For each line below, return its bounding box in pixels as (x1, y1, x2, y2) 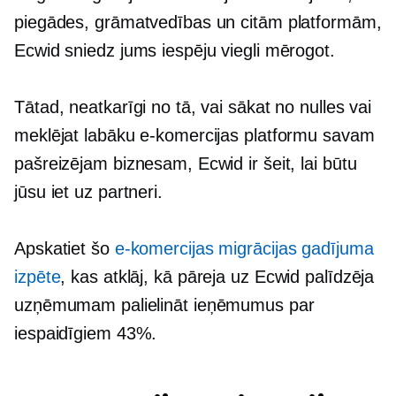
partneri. (92, 182, 163, 202)
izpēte (14, 267, 61, 287)
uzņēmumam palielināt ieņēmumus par (14, 295, 315, 316)
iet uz (50, 182, 93, 202)
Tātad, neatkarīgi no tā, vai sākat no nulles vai (14, 97, 372, 118)
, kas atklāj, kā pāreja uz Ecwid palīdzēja (60, 267, 375, 287)
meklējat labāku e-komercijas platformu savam (14, 126, 375, 146)
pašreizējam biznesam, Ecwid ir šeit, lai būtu (14, 154, 357, 174)
